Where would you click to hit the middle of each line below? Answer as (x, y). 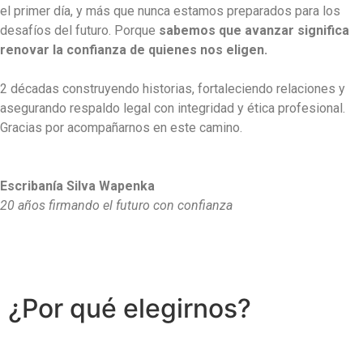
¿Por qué (66, 309)
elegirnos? (187, 309)
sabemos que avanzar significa (254, 30)
